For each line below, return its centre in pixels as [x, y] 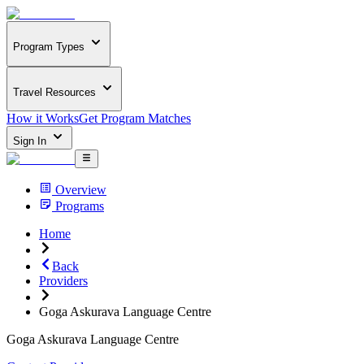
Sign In [31, 141]
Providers [63, 280]
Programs [80, 206]
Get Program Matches [135, 119]
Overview [81, 189]
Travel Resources [54, 92]
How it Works [43, 119]
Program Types [49, 47]
